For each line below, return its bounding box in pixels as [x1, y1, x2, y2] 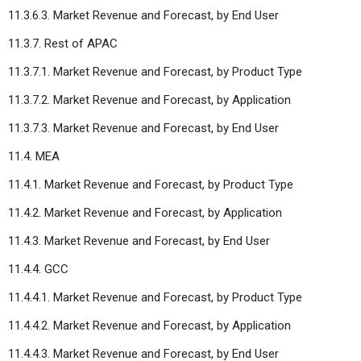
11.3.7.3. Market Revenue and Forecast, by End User [8, 120, 282, 135]
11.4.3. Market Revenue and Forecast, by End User [8, 233, 273, 248]
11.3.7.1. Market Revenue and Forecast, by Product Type [8, 64, 305, 79]
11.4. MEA [8, 148, 60, 164]
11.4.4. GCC [8, 261, 68, 276]
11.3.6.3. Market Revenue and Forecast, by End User [8, 7, 282, 23]
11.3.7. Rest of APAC [8, 35, 118, 51]
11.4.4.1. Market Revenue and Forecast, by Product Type [8, 289, 305, 305]
